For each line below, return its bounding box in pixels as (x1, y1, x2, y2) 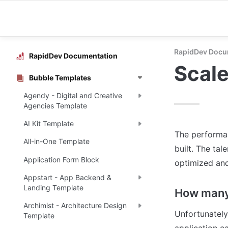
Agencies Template (23, 101, 87, 110)
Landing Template (23, 183, 83, 192)
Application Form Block (23, 155, 99, 164)
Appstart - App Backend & (23, 173, 111, 182)
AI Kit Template (23, 119, 74, 128)
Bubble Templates (29, 73, 91, 82)
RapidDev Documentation (29, 51, 118, 60)
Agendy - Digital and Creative (23, 91, 122, 100)
